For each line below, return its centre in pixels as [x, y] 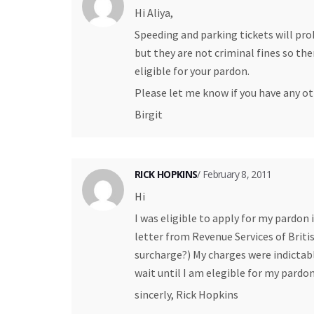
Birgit [149, 114]
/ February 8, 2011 [234, 174]
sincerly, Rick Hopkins [186, 294]
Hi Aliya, [154, 12]
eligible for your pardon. [192, 70]
